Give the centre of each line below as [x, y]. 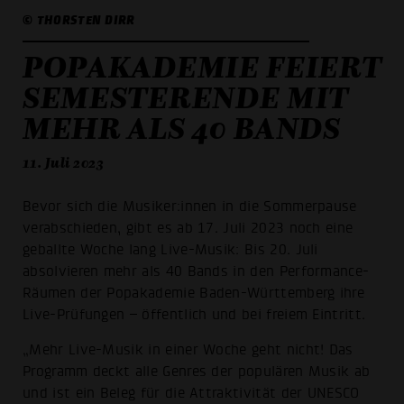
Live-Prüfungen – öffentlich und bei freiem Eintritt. [194, 314]
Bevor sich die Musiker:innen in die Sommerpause [190, 206]
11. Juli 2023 [64, 162]
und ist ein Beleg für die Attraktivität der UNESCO [191, 394]
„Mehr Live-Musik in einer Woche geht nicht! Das [188, 350]
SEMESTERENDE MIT [186, 97]
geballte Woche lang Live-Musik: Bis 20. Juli [170, 249]
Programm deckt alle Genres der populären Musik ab [197, 372]
